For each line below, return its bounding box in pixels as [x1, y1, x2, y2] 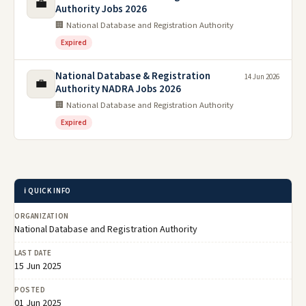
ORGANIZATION [14, 210, 69, 221]
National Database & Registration [55, 68, 210, 83]
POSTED [14, 284, 46, 295]
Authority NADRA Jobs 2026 [55, 81, 181, 96]
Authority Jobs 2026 [55, 1, 147, 16]
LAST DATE [14, 247, 52, 258]
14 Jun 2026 [245, 71, 279, 82]
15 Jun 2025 [14, 259, 61, 273]
